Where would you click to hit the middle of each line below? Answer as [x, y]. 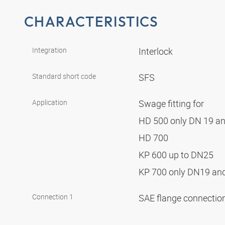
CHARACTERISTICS [91, 21]
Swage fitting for [172, 104]
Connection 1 [53, 197]
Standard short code [64, 76]
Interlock [157, 51]
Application [50, 102]
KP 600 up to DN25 [177, 155]
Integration [49, 50]
